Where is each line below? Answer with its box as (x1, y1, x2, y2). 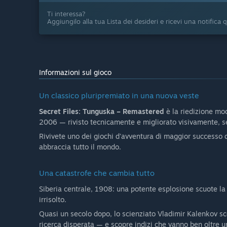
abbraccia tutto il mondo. (39, 142, 121, 152)
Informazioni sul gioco (39, 68, 111, 77)
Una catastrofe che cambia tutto (39, 168, 155, 178)
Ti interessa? (47, 10, 86, 18)
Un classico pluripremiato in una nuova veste (39, 91, 199, 101)
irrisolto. (39, 195, 66, 204)
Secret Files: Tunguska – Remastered (39, 107, 164, 116)
